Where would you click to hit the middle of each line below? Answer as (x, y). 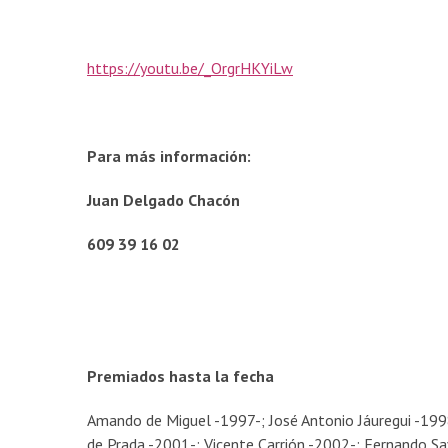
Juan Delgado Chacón (163, 200)
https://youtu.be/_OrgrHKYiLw (190, 68)
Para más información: (169, 156)
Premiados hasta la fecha (180, 376)
